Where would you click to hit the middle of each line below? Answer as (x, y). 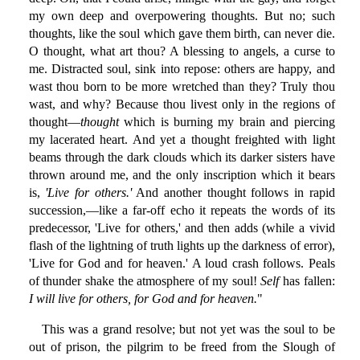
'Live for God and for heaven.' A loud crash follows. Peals (182, 264)
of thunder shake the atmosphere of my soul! (145, 281)
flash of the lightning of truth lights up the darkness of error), (182, 246)
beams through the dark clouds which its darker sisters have (182, 157)
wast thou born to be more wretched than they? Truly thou (182, 87)
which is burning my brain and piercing (227, 122)
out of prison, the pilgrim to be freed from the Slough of (182, 347)
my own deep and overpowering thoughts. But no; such (182, 16)
